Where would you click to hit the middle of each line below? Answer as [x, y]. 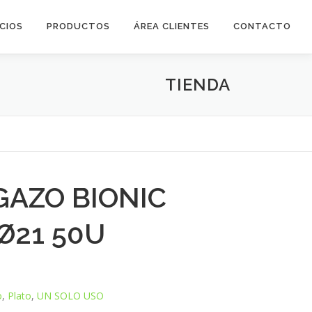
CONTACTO [262, 26]
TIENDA [198, 84]
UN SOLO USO [71, 295]
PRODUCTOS [78, 26]
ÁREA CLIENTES [172, 26]
